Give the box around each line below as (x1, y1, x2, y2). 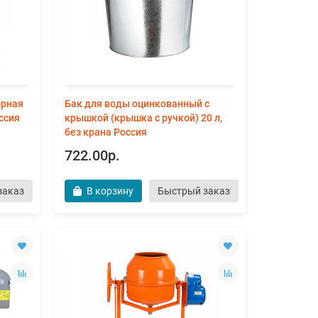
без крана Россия (65, 126, 147, 138)
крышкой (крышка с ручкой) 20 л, (65, 112, 222, 124)
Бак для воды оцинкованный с (65, 98, 209, 109)
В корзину (87, 185, 133, 197)
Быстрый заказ (158, 185, 230, 197)
